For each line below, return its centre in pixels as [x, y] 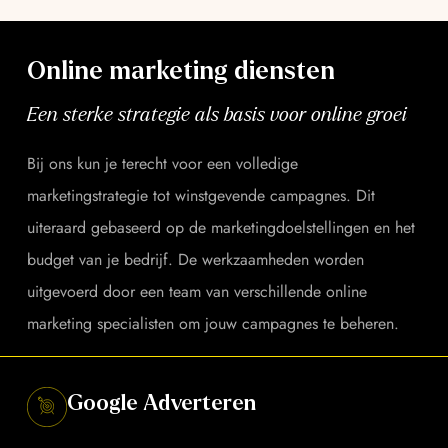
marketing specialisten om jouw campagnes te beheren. [215, 323]
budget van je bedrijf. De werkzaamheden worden [195, 259]
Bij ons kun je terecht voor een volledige [162, 163]
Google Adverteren [161, 403]
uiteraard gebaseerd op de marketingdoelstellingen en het [221, 227]
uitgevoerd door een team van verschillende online [197, 291]
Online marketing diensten [181, 70]
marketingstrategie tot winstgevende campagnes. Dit [201, 195]
